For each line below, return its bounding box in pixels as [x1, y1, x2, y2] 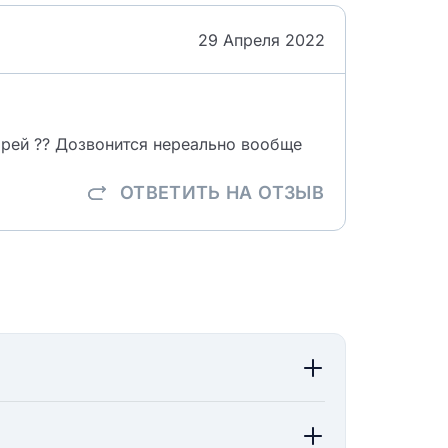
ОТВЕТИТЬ [119, 182, 227, 203]
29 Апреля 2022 [198, 29, 325, 50]
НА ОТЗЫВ [226, 182, 324, 203]
